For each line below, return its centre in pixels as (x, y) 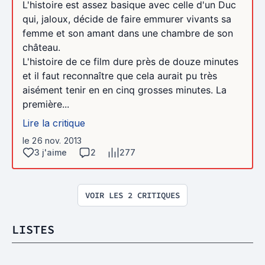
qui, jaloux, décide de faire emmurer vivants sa (127, 19)
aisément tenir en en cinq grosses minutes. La (125, 90)
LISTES (33, 229)
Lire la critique (54, 123)
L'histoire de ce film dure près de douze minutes (130, 62)
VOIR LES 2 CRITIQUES (132, 195)
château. (41, 47)
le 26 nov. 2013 (52, 140)
